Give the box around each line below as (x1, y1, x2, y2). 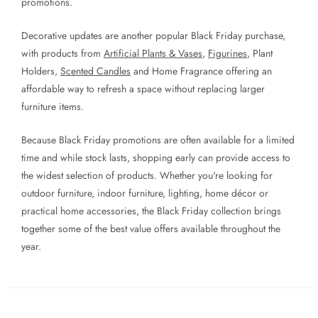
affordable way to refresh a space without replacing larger (21, 82, 265, 97)
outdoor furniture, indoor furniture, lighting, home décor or (21, 186, 268, 201)
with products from (21, 46, 104, 61)
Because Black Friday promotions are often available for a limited (21, 133, 295, 148)
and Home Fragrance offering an (131, 64, 272, 79)
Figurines (208, 46, 247, 61)
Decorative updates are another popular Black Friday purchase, (21, 28, 285, 43)
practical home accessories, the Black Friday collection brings (21, 204, 281, 219)
